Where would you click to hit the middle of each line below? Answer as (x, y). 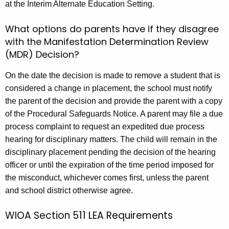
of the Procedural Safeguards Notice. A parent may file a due (114, 113)
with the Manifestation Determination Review (107, 41)
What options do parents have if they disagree (112, 29)
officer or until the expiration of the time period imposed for (109, 165)
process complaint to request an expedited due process (105, 126)
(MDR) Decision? (42, 54)
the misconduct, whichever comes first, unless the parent (107, 177)
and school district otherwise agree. (69, 190)
